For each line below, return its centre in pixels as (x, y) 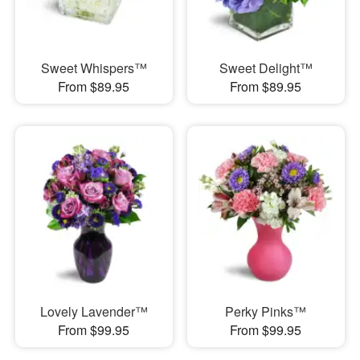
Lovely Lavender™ (94, 311)
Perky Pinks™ (266, 311)
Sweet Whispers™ (94, 67)
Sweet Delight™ (266, 67)
